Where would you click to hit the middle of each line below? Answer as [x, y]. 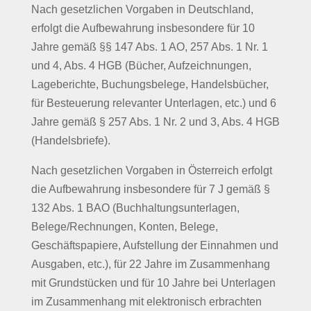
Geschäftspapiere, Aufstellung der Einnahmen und [154, 245]
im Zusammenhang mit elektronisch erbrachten [146, 302]
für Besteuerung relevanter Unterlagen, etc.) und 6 [153, 103]
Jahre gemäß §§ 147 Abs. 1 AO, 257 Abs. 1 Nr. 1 [149, 47]
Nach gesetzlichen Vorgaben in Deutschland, [142, 9]
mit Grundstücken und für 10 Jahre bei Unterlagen [153, 283]
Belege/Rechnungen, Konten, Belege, [124, 227]
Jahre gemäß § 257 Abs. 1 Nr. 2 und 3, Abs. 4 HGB [155, 122]
